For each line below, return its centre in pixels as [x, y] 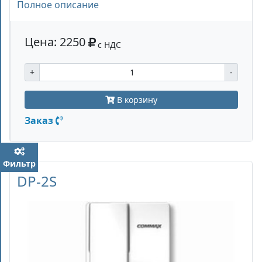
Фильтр [19, 163]
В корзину [136, 100]
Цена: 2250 [56, 42]
